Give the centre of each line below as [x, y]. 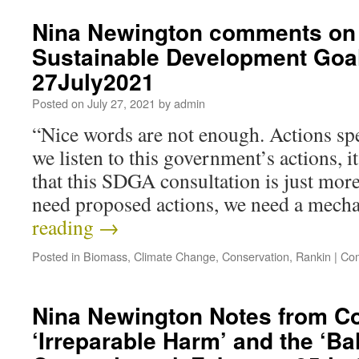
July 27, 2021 [121, 103]
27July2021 [93, 81]
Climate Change [175, 256]
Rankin [313, 256]
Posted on [58, 103]
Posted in [56, 256]
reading [65, 227]
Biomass [105, 256]
